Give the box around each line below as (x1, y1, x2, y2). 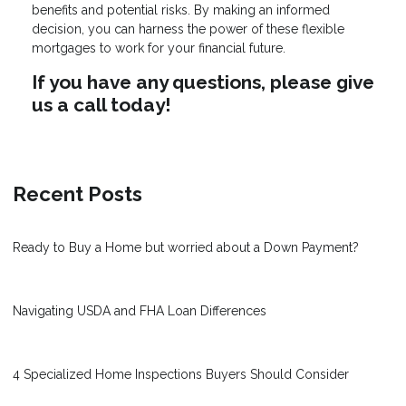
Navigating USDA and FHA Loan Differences (13, 304, 266, 319)
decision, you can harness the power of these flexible (32, 22, 344, 37)
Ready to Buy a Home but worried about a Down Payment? (13, 240, 359, 256)
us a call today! (32, 93, 171, 117)
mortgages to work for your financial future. (32, 41, 285, 56)
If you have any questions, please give (32, 71, 374, 94)
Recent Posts (13, 182, 142, 207)
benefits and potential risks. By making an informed (32, 3, 330, 18)
